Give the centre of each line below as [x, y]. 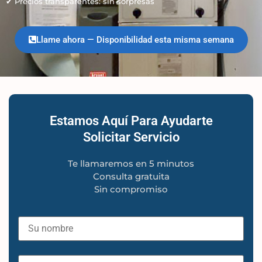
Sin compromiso [131, 189]
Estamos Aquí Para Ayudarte [131, 120]
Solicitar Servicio [131, 137]
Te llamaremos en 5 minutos [131, 163]
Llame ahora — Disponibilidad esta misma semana [135, 39]
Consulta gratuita [131, 176]
